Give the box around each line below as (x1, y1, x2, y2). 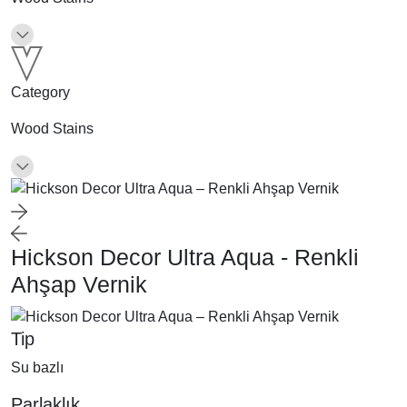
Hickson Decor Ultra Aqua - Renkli (11, 244, 359, 271)
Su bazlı (11, 360, 64, 376)
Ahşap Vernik (11, 272, 147, 298)
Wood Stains (11, 121, 94, 137)
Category (11, 84, 70, 101)
